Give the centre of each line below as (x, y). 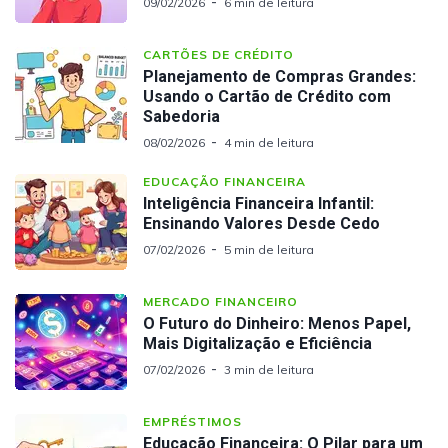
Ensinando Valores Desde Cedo (261, 224)
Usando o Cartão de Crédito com (267, 97)
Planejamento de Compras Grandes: (279, 77)
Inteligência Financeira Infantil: (258, 204)
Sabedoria (181, 117)
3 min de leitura (269, 370)
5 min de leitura (269, 250)
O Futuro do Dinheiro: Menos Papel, (277, 324)
